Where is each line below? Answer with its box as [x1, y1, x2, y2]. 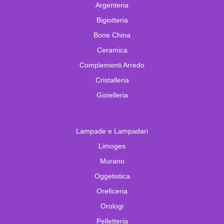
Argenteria [95, 1, 128, 9]
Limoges [98, 142, 125, 150]
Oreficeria [96, 187, 127, 195]
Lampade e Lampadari [76, 127, 148, 135]
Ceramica [96, 46, 127, 54]
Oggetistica [94, 172, 130, 180]
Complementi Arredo [79, 61, 144, 69]
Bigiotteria [96, 16, 128, 24]
